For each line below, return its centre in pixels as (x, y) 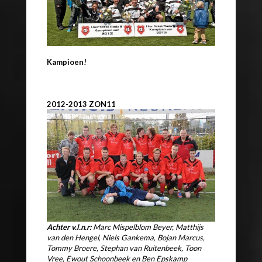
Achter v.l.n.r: (69, 227)
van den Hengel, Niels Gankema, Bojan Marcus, (126, 237)
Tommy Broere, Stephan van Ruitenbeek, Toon (124, 248)
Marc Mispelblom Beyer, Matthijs (147, 227)
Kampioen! (67, 62)
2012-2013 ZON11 (81, 104)
